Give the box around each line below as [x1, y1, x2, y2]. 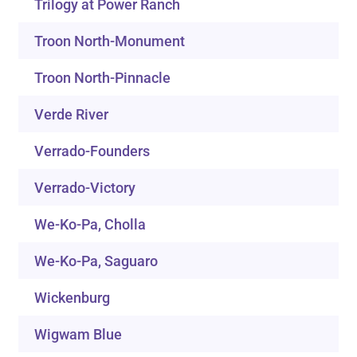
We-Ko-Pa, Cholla [34, 216, 147, 233]
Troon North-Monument [34, 33, 186, 50]
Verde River [34, 106, 109, 124]
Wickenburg [34, 289, 111, 307]
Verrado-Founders [34, 143, 151, 160]
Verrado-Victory [34, 179, 136, 197]
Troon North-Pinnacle [34, 69, 171, 87]
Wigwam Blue [34, 326, 123, 343]
